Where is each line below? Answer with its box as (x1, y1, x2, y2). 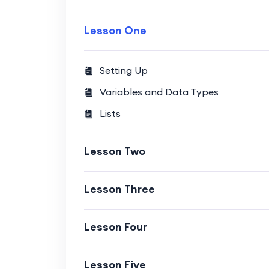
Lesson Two (83, 144, 145, 158)
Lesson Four (83, 220, 147, 234)
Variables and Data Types (99, 86, 219, 98)
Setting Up (99, 64, 148, 76)
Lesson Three (83, 182, 155, 196)
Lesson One (83, 23, 147, 37)
